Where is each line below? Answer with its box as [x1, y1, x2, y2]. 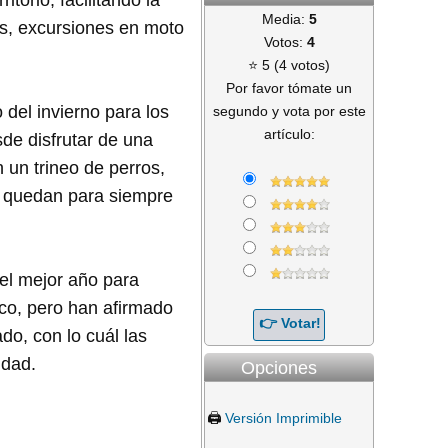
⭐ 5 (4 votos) [248, 56, 330, 73]
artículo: [263, 125, 315, 142]
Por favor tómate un [226, 79, 352, 96]
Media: [261, 10, 309, 27]
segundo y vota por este [212, 102, 366, 119]
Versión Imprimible [225, 409, 342, 426]
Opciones [241, 357, 317, 378]
